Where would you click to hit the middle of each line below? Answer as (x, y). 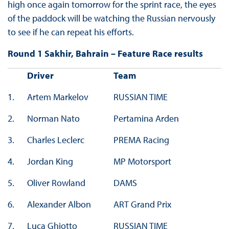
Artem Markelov (58, 97)
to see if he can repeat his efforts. (71, 32)
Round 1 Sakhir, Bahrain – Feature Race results (105, 54)
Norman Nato (53, 119)
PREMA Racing (141, 140)
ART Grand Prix (142, 204)
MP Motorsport (142, 162)
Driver (40, 76)
